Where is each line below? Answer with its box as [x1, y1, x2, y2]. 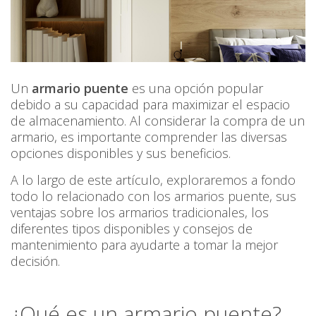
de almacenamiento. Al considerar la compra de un [11, 112, 305, 130]
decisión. [11, 253, 60, 270]
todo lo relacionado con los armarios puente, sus [11, 188, 296, 205]
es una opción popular [132, 80, 263, 97]
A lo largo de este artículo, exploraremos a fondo [11, 171, 296, 189]
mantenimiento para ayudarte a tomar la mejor [11, 236, 278, 254]
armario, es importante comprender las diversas [11, 128, 287, 146]
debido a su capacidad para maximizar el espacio [11, 96, 290, 114]
